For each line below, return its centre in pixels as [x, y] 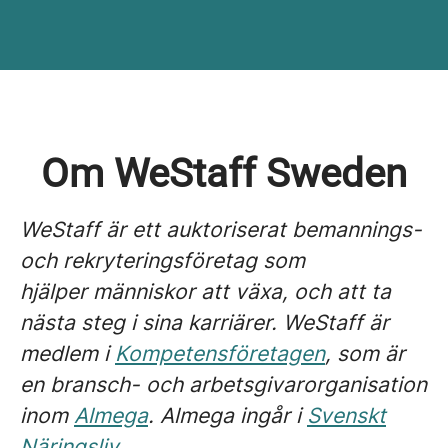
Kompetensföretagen [220, 353]
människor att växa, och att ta [242, 291]
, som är [365, 353]
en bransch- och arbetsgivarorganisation [223, 384]
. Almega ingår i [227, 415]
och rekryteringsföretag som [162, 260]
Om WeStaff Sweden [224, 173]
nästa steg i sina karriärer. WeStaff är [204, 322]
